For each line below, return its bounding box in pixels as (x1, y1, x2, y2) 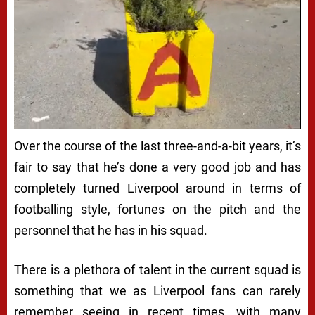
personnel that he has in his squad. (14, 223, 207, 238)
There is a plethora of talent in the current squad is (14, 262, 301, 278)
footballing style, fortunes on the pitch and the (14, 202, 301, 217)
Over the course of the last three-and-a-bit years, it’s (14, 139, 301, 154)
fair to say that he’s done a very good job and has (14, 160, 301, 175)
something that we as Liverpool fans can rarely (14, 283, 301, 299)
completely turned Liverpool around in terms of (14, 181, 301, 196)
